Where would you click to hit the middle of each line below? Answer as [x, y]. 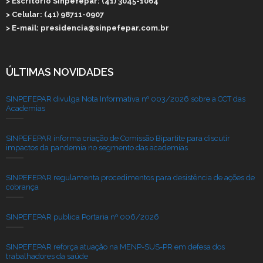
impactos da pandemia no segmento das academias [97, 148]
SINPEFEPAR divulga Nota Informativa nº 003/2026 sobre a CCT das [126, 99]
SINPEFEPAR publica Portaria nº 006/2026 [82, 217]
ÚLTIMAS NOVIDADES [60, 72]
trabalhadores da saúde [47, 256]
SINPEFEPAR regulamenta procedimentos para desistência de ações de [130, 178]
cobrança [22, 187]
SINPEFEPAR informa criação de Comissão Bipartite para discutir [118, 138]
